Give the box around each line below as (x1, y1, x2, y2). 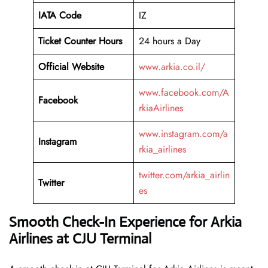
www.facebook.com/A (139, 86, 229, 100)
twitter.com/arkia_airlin (139, 168, 230, 182)
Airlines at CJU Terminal (9, 230, 151, 248)
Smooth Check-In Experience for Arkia (9, 213, 242, 232)
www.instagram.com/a (139, 127, 228, 141)
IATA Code (38, 8, 81, 23)
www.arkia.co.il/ (139, 60, 205, 74)
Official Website (38, 60, 104, 74)
